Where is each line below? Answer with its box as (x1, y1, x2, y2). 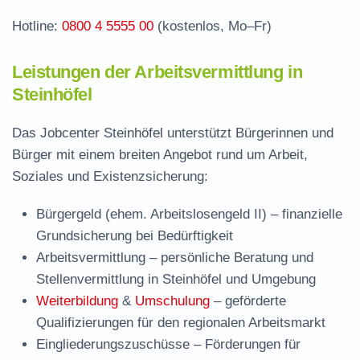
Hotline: (12, 18, 58, 34)
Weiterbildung (36, 293, 118, 309)
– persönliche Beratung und (145, 250, 313, 265)
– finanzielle (267, 207, 342, 222)
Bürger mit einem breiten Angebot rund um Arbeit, (12, 147, 308, 162)
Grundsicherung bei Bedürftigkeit (36, 228, 233, 243)
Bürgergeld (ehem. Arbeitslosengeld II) (36, 207, 267, 222)
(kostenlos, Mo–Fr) (153, 18, 272, 34)
